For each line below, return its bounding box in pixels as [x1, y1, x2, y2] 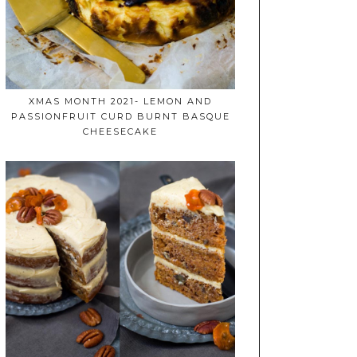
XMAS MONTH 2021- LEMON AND [29, 96, 213, 108]
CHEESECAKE [83, 126, 159, 138]
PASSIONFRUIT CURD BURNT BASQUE [10, 111, 230, 123]
